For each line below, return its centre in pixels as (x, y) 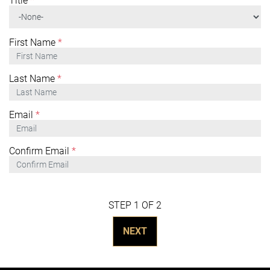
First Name (32, 42)
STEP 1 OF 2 (135, 205)
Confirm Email (39, 151)
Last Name (32, 79)
